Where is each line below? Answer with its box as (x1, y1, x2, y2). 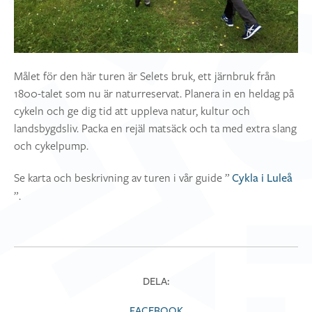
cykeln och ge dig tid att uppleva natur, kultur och (14, 103, 250, 119)
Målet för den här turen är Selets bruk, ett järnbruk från (14, 68, 276, 84)
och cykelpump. (14, 138, 88, 154)
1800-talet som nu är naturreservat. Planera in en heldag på (14, 86, 294, 102)
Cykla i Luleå (231, 171, 292, 186)
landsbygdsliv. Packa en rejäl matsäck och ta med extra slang (14, 120, 297, 136)
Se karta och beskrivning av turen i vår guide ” (14, 170, 230, 186)
